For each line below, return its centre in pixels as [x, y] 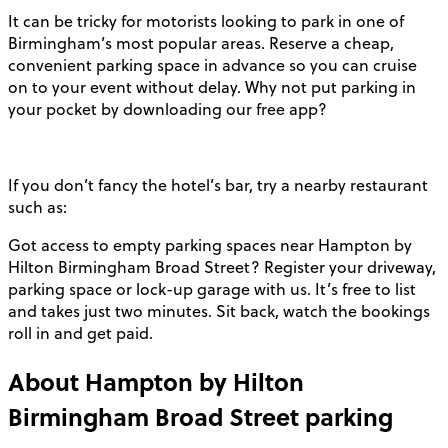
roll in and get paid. [80, 333]
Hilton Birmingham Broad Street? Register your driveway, [222, 267]
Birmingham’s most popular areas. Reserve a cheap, [201, 43]
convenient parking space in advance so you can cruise [212, 65]
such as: [37, 207]
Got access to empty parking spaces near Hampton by [210, 245]
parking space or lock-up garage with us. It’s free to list [212, 289]
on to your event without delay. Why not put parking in [212, 87]
